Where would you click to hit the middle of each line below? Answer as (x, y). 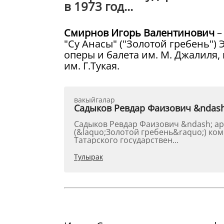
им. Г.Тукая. (92, 66)
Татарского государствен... (126, 140)
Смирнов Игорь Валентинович (140, 33)
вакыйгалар (94, 100)
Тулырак (88, 157)
